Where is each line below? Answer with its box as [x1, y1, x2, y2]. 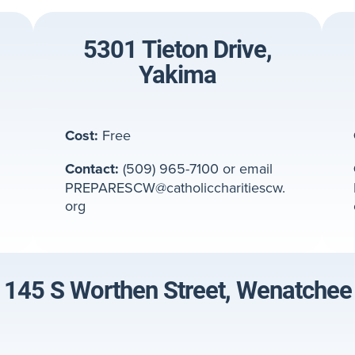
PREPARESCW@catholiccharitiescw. [65, 177, 286, 198]
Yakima [138, 57, 216, 90]
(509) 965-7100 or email [119, 158, 273, 179]
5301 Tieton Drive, [82, 32, 272, 65]
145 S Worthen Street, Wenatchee [3, 273, 352, 306]
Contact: [65, 158, 120, 180]
